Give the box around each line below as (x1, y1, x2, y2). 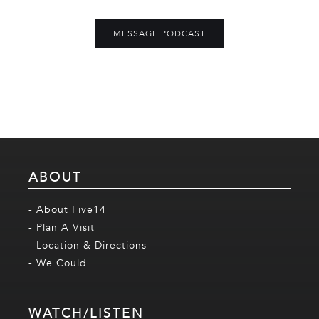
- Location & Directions (28, 238, 147, 252)
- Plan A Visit (28, 220, 95, 234)
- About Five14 (28, 202, 106, 216)
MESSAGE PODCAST (113, 27, 206, 39)
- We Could (28, 256, 87, 270)
